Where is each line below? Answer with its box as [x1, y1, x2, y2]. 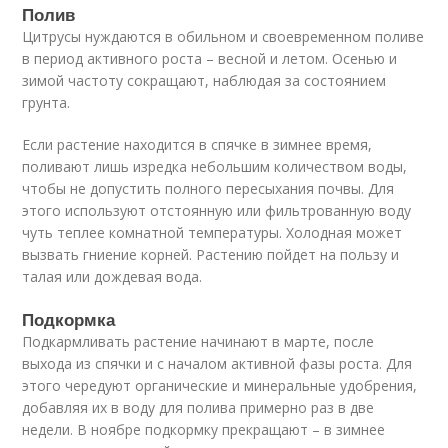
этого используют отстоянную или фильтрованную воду [22, 201, 412, 221]
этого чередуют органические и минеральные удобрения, [22, 376, 418, 396]
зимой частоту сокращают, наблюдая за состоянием [22, 71, 387, 91]
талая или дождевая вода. [22, 267, 203, 287]
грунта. [22, 93, 71, 113]
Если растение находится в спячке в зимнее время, [22, 135, 373, 155]
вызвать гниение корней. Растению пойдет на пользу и [22, 245, 400, 265]
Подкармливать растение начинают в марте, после [22, 332, 375, 352]
